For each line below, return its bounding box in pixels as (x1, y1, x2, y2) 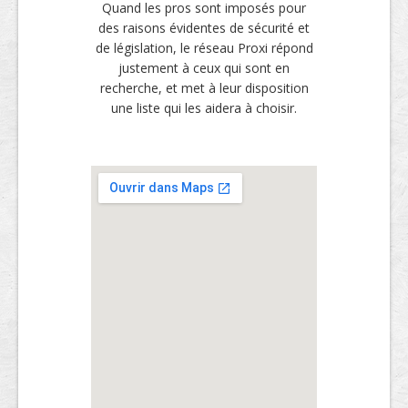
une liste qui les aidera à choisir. (111, 98, 297, 117)
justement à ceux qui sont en (118, 58, 290, 76)
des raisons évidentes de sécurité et (98, 18, 310, 36)
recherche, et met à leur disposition (99, 78, 309, 97)
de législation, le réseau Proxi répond (95, 38, 313, 56)
